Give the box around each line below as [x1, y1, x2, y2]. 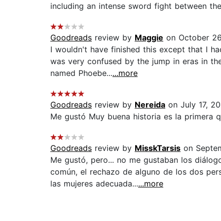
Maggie [135, 33, 163, 43]
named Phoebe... [50, 68, 112, 78]
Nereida [135, 100, 165, 110]
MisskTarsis [135, 143, 181, 153]
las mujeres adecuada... [50, 179, 138, 189]
